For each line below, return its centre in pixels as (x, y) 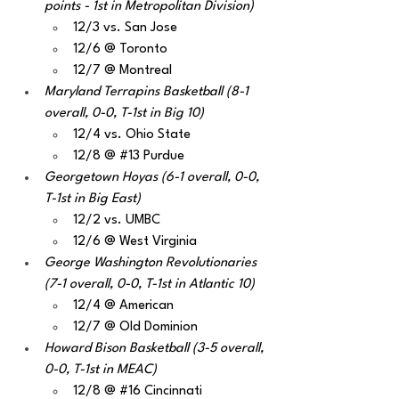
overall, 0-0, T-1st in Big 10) (124, 114)
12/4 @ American (123, 306)
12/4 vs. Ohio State (132, 135)
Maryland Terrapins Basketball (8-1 (148, 92)
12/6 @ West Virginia (135, 242)
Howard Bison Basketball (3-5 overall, (156, 349)
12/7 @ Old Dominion (135, 327)
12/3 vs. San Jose (125, 28)
